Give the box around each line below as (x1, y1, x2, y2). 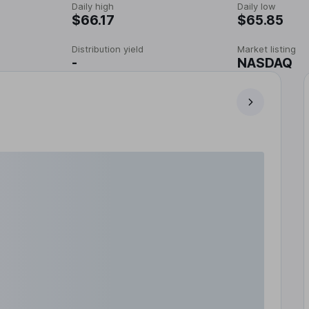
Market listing (237, 43, 296, 54)
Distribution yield (72, 43, 143, 54)
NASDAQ (237, 55, 292, 71)
